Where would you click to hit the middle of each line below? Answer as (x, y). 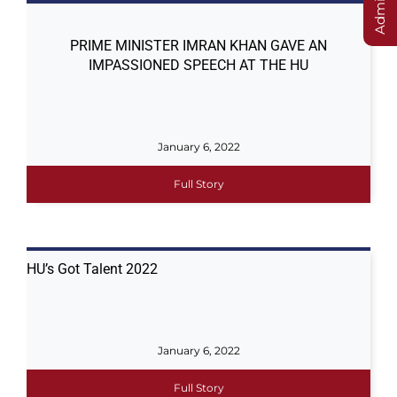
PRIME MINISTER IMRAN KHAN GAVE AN (198, 46)
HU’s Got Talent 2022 (92, 269)
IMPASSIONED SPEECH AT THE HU (198, 65)
